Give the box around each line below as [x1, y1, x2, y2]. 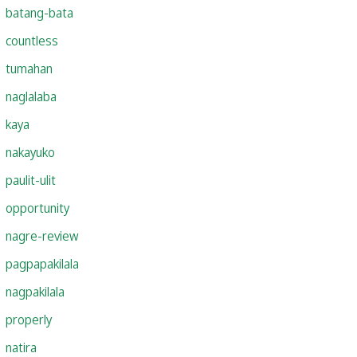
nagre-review [6, 226, 79, 245]
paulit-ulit [6, 171, 56, 189]
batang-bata [6, 3, 73, 22]
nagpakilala [6, 282, 65, 300]
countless [6, 31, 58, 49]
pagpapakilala [6, 254, 79, 273]
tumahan [6, 59, 53, 77]
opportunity [6, 198, 69, 217]
